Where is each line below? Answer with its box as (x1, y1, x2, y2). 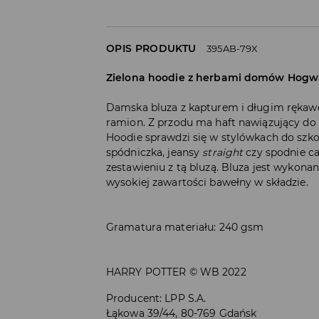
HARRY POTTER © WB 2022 (106, 266, 246, 279)
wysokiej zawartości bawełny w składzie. (106, 176, 308, 189)
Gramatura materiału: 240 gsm (106, 221, 264, 234)
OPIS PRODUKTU (106, 42, 197, 56)
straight (202, 146, 244, 159)
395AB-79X (206, 43, 258, 55)
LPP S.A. (164, 292, 206, 305)
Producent (106, 292, 160, 305)
